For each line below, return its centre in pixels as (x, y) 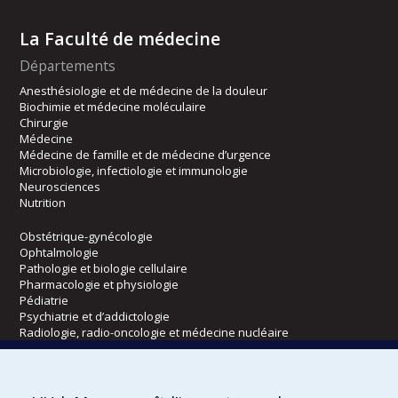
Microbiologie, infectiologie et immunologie (134, 170)
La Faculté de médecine (120, 38)
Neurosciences (60, 186)
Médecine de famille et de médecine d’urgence (146, 154)
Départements (68, 65)
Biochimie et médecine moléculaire (113, 106)
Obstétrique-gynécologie (87, 236)
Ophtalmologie (60, 252)
